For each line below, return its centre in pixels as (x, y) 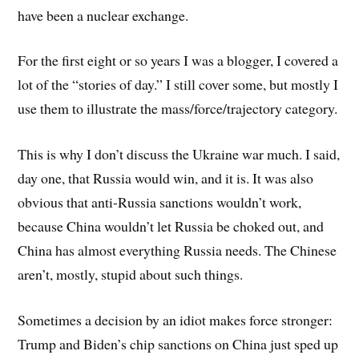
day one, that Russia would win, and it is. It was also (166, 178)
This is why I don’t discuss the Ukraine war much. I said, (179, 154)
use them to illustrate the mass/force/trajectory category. (178, 109)
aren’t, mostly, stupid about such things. (131, 274)
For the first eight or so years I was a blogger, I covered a (178, 61)
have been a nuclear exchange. (103, 15)
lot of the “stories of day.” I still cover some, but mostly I (178, 85)
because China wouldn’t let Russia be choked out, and (171, 226)
